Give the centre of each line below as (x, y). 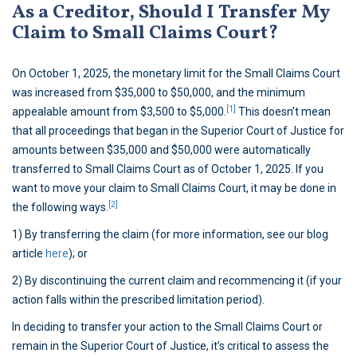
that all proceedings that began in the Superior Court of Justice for (178, 131)
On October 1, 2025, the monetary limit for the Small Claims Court (176, 74)
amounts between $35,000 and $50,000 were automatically (161, 150)
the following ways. (60, 208)
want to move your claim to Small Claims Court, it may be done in (174, 188)
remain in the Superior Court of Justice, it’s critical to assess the (171, 346)
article (29, 254)
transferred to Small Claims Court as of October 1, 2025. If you (168, 169)
